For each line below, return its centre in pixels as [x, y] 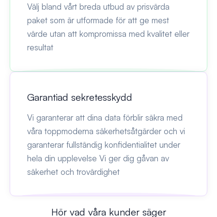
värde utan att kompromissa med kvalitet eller [108, 33]
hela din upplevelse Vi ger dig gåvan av [98, 158]
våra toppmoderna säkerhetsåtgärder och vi [106, 131]
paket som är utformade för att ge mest [98, 20]
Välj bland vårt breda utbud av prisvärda [98, 6]
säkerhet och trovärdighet [73, 171]
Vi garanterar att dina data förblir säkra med [105, 117]
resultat [40, 47]
